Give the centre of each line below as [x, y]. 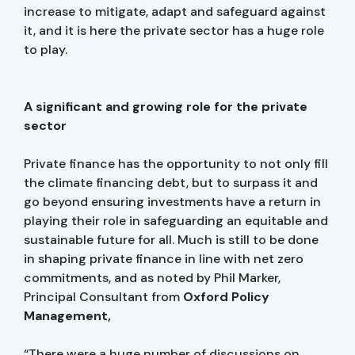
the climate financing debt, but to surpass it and [171, 182]
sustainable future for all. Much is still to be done [171, 239]
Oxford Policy [226, 296]
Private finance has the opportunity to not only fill [176, 163]
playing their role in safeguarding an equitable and [176, 220]
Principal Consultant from [103, 296]
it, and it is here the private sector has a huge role [174, 30]
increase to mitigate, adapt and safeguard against [175, 11]
